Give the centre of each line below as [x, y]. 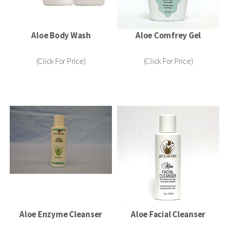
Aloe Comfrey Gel [168, 35]
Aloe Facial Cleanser [168, 214]
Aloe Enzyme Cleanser [61, 214]
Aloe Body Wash [61, 35]
